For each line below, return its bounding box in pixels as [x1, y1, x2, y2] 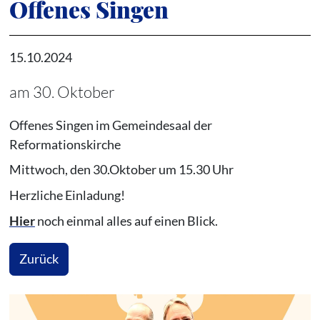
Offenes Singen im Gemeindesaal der [9, 116, 212, 133]
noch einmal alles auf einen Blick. [34, 212, 218, 229]
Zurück [19, 251, 59, 267]
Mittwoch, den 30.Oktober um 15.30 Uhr [9, 161, 234, 178]
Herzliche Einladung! [9, 187, 125, 203]
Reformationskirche [9, 136, 121, 152]
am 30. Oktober [9, 81, 115, 101]
